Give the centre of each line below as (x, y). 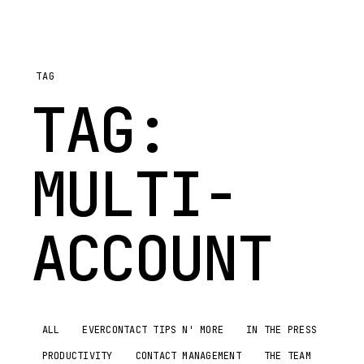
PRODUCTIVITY (77, 355)
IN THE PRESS (282, 329)
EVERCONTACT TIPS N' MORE (153, 329)
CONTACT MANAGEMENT (188, 355)
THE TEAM (287, 355)
